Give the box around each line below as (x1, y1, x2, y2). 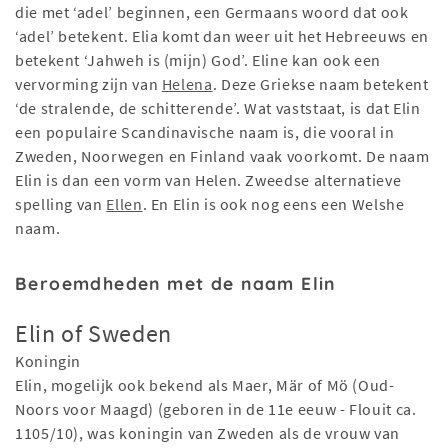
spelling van (15, 194, 107, 215)
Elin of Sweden (15, 318, 172, 350)
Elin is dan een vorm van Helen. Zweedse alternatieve (15, 170, 402, 191)
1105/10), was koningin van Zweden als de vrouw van (15, 423, 401, 444)
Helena (161, 74, 213, 95)
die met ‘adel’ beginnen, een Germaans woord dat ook (15, 2, 409, 23)
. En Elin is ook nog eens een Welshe (142, 194, 405, 215)
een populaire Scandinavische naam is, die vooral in (15, 122, 395, 143)
